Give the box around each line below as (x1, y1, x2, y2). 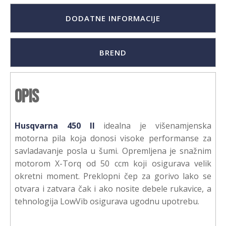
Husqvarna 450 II (15, 120, 95, 132)
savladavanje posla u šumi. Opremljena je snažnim (15, 145, 211, 157)
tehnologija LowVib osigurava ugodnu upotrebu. (15, 196, 199, 207)
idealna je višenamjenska (94, 120, 212, 132)
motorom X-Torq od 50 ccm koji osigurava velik (15, 158, 211, 169)
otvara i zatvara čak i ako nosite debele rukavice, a (15, 183, 211, 195)
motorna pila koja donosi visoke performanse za (15, 133, 211, 144)
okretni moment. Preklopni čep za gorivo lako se (15, 171, 211, 182)
